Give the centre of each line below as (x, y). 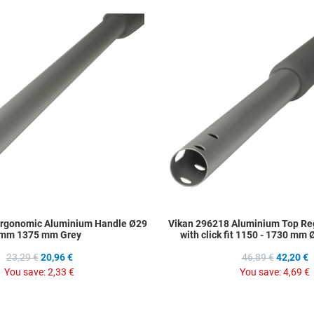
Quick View (175, 71)
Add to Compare (186, 40)
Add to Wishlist (183, 10)
